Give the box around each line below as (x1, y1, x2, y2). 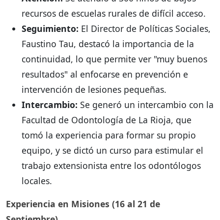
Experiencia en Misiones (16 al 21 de (6, 198, 160, 210)
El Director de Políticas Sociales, (79, 23, 211, 35)
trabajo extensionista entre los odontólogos (22, 160, 201, 172)
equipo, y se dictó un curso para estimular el (22, 144, 203, 157)
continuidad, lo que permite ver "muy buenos (22, 53, 207, 65)
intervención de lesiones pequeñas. (22, 83, 166, 96)
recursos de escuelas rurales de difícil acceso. (22, 7, 206, 20)
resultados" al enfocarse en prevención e (22, 68, 188, 81)
